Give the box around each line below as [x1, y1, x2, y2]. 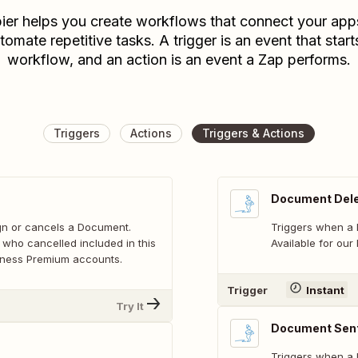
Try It [116, 299, 144, 312]
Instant [305, 283, 344, 296]
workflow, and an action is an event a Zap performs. [7, 51, 351, 68]
